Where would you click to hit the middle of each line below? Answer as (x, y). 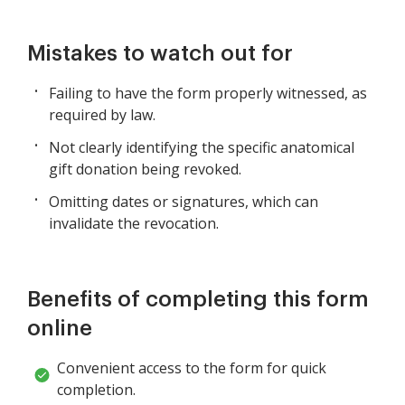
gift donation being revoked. (145, 170)
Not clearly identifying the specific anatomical (202, 148)
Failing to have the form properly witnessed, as (208, 94)
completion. (96, 390)
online (60, 329)
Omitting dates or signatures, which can (184, 202)
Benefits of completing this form (198, 300)
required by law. (102, 115)
